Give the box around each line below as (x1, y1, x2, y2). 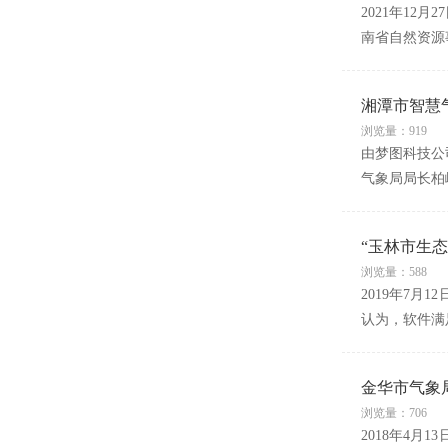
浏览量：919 (360, 124, 427, 138)
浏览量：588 (360, 265, 427, 279)
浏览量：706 (360, 406, 427, 420)
